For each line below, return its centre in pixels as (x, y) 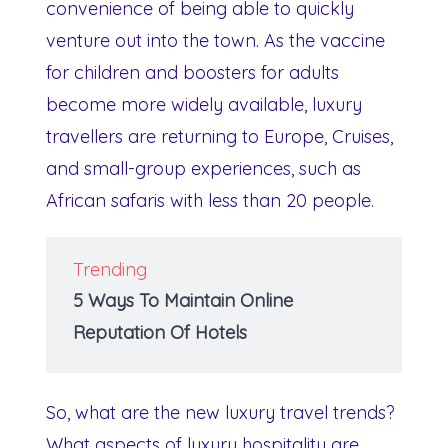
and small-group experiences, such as (203, 168)
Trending (110, 269)
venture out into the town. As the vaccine (215, 40)
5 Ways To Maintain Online (183, 300)
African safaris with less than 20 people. (210, 200)
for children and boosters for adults (192, 72)
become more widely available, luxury (204, 104)
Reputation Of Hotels (160, 332)
